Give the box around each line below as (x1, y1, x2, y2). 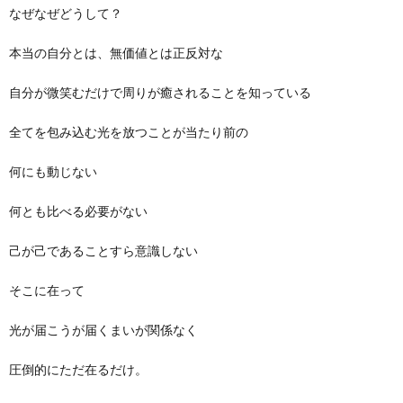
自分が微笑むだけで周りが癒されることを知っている (9, 84, 311, 100)
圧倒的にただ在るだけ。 (9, 361, 148, 377)
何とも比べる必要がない (9, 202, 148, 219)
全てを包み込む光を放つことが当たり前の (9, 123, 248, 139)
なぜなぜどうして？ (9, 4, 122, 21)
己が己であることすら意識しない (9, 242, 198, 258)
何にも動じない (9, 163, 97, 179)
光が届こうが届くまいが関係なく (9, 321, 198, 337)
